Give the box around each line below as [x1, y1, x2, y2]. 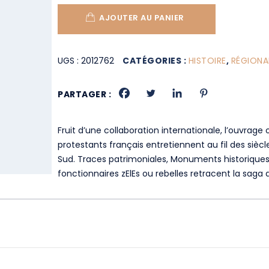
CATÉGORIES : [122, 55, 189, 67]
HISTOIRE [188, 55, 226, 67]
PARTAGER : [58, 88, 112, 100]
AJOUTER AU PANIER [99, 12, 184, 23]
